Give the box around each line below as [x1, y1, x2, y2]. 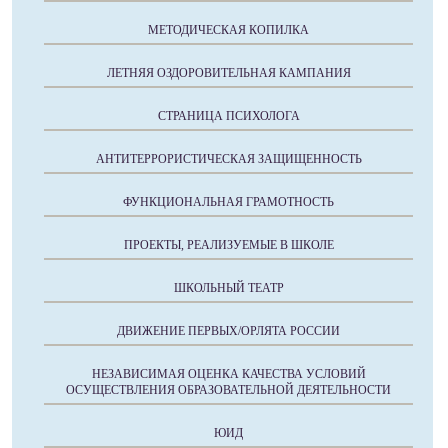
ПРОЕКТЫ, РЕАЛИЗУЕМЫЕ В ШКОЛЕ [123, 237, 334, 252]
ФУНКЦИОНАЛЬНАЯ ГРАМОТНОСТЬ [123, 194, 334, 209]
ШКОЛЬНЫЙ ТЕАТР [173, 280, 284, 295]
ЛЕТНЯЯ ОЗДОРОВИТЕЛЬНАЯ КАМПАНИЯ [106, 65, 351, 80]
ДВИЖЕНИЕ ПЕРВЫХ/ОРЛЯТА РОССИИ [117, 323, 340, 338]
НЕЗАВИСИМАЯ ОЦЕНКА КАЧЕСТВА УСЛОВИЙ [91, 366, 366, 381]
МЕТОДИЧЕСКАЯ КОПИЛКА [148, 22, 309, 37]
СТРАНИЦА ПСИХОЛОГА [157, 108, 300, 123]
